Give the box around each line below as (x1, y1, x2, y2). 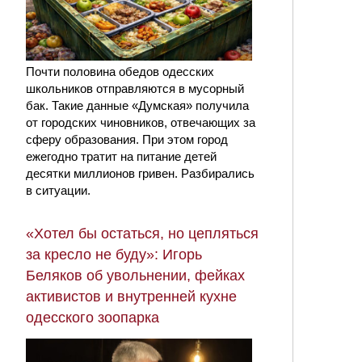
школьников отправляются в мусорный (26, 82, 244, 96)
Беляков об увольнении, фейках (26, 267, 245, 284)
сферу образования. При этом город (26, 133, 228, 147)
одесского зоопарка (26, 309, 159, 326)
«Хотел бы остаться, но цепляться (26, 225, 259, 242)
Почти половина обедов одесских (26, 65, 214, 79)
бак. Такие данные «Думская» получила (26, 99, 249, 113)
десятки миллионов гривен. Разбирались (26, 166, 255, 181)
